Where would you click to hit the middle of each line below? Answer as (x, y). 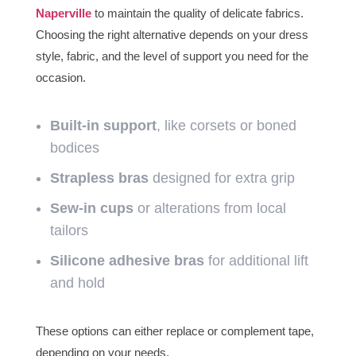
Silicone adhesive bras (127, 261)
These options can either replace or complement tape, (174, 331)
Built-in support (103, 126)
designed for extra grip (221, 178)
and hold (77, 283)
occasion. (60, 78)
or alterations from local (209, 209)
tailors (69, 231)
